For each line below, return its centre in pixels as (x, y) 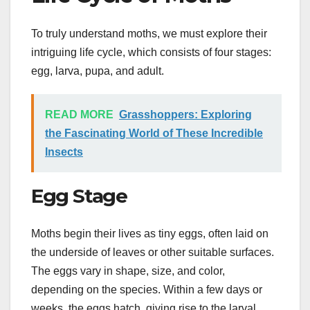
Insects (64, 152)
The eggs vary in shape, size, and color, (128, 271)
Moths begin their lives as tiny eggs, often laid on (150, 233)
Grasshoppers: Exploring (185, 115)
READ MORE (79, 115)
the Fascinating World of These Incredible (154, 134)
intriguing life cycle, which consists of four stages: (151, 53)
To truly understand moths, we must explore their (149, 34)
